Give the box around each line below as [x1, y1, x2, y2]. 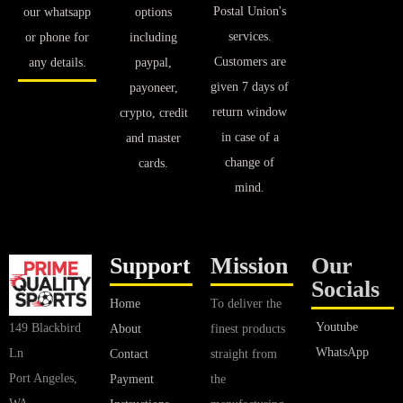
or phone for [25, 31, 89, 45]
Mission [210, 253, 288, 280]
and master [126, 131, 181, 146]
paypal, [135, 56, 172, 70]
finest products [210, 322, 285, 336]
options [135, 5, 172, 20]
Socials [311, 276, 380, 303]
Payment [110, 372, 154, 387]
